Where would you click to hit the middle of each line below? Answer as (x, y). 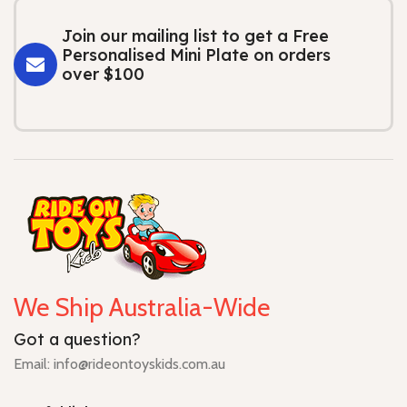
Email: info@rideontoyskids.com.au (119, 364)
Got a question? (77, 340)
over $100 (103, 74)
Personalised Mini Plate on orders (196, 55)
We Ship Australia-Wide (142, 308)
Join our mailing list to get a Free (195, 36)
